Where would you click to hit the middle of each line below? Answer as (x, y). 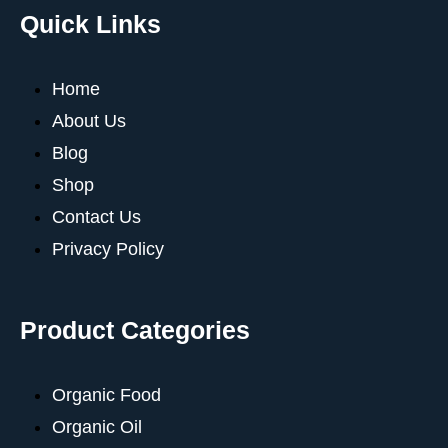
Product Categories (135, 330)
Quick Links (90, 24)
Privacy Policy (108, 249)
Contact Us (96, 217)
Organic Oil (97, 427)
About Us (89, 121)
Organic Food (106, 395)
